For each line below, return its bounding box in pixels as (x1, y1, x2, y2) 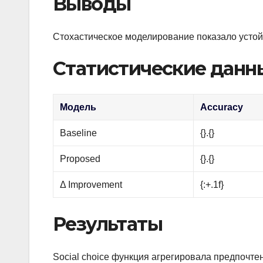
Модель (60, 102, 97, 112)
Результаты (53, 212, 162, 235)
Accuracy (200, 102, 244, 112)
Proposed (60, 153, 101, 164)
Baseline (60, 127, 97, 138)
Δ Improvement (60, 179, 123, 190)
